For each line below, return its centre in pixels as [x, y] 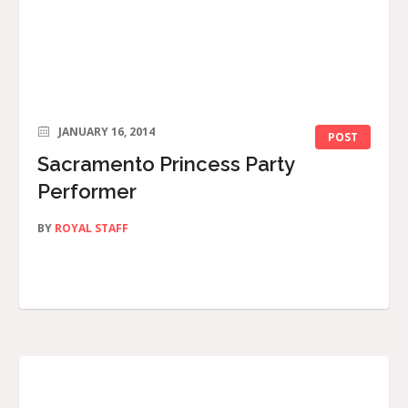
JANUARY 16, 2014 [107, 132]
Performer [87, 192]
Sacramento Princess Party [166, 164]
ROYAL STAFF [92, 229]
